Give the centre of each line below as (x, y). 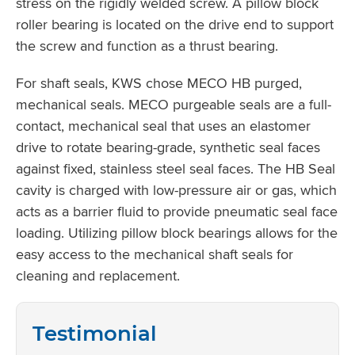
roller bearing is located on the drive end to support (175, 24)
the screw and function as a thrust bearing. (147, 45)
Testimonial (95, 333)
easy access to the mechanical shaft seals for (155, 254)
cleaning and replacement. (98, 275)
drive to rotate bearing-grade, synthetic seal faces (168, 147)
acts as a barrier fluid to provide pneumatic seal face (177, 211)
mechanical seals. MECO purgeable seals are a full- (174, 104)
